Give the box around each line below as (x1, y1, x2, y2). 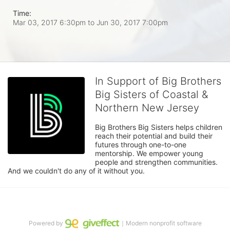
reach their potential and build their (95, 131, 213, 140)
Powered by (28, 219, 65, 227)
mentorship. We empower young (95, 148, 203, 158)
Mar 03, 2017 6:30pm (13, 17, 88, 27)
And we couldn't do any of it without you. (8, 166, 145, 175)
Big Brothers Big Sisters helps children (95, 122, 222, 131)
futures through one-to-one (95, 140, 186, 149)
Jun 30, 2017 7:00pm (97, 17, 168, 27)
